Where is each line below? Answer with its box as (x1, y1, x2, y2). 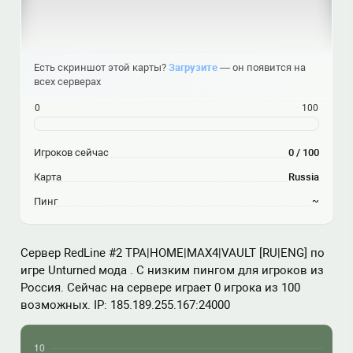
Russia (288, 171, 319, 183)
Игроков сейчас (34, 147, 109, 158)
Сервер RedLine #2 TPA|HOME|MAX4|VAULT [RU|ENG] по (20, 246, 325, 260)
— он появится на (217, 61, 306, 73)
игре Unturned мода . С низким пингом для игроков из (20, 263, 324, 277)
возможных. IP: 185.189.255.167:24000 (20, 298, 230, 312)
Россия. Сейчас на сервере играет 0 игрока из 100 (20, 281, 300, 295)
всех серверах (34, 76, 101, 87)
